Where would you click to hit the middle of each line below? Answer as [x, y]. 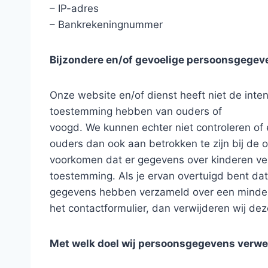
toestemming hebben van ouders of [136, 111]
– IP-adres [74, 8]
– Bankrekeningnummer [106, 24]
